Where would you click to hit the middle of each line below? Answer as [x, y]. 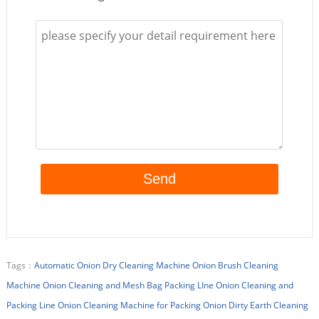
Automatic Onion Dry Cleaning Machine [112, 265]
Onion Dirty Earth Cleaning [255, 305]
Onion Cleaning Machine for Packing [129, 305]
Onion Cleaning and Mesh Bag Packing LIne [128, 285]
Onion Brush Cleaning [235, 265]
